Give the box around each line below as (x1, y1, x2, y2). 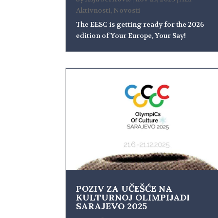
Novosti (113, 5, 141, 15)
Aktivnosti (76, 5, 111, 15)
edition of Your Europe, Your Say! (76, 31, 188, 40)
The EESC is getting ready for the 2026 (76, 19, 204, 29)
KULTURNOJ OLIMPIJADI (76, 191, 190, 203)
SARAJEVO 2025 (76, 200, 147, 212)
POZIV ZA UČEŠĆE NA (76, 182, 173, 194)
